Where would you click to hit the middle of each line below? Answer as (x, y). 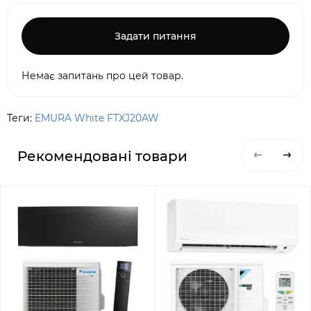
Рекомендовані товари (102, 156)
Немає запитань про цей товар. (102, 76)
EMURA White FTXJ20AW (97, 118)
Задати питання (155, 36)
